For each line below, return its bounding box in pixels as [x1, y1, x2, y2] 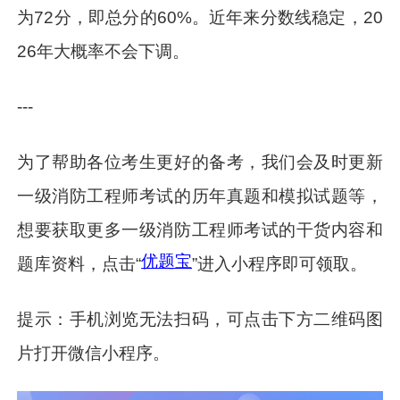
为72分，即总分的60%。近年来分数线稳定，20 [17, 7, 383, 27]
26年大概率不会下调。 [17, 41, 190, 61]
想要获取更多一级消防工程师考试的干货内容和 [17, 220, 383, 239]
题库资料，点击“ [17, 254, 142, 273]
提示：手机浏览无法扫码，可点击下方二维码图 [17, 309, 383, 329]
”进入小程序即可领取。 [192, 254, 368, 273]
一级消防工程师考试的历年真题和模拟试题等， [17, 186, 383, 205]
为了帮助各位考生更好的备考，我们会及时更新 [17, 152, 383, 171]
